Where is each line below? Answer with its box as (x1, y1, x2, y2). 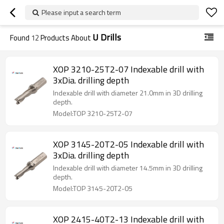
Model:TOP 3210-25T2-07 (53, 108, 132, 118)
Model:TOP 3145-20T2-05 (53, 183, 132, 193)
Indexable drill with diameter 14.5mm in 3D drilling (53, 162, 202, 173)
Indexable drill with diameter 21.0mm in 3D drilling (53, 87, 202, 98)
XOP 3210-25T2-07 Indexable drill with (53, 62, 204, 76)
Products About (39, 32, 92, 43)
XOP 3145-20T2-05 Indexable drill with (53, 137, 204, 151)
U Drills (92, 30, 121, 44)
